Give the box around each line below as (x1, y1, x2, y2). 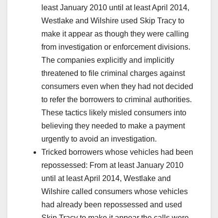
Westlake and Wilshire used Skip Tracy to (41, 16, 184, 25)
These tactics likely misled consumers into (41, 108, 186, 117)
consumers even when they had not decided (41, 82, 193, 91)
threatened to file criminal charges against (41, 69, 185, 77)
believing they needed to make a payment (41, 121, 185, 130)
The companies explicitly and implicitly (41, 55, 174, 64)
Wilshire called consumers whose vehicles (41, 187, 188, 196)
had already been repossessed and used (41, 200, 182, 209)
